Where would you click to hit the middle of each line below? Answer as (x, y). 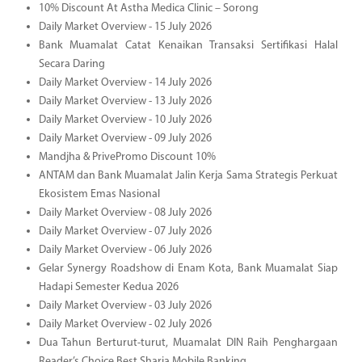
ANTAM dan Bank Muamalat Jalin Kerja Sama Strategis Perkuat (188, 175)
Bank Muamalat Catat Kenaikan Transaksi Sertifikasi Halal (188, 45)
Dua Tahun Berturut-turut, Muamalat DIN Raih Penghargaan (188, 343)
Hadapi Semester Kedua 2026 (108, 287)
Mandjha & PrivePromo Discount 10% (127, 157)
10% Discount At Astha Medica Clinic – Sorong (148, 8)
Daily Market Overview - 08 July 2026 (125, 213)
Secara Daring (72, 64)
